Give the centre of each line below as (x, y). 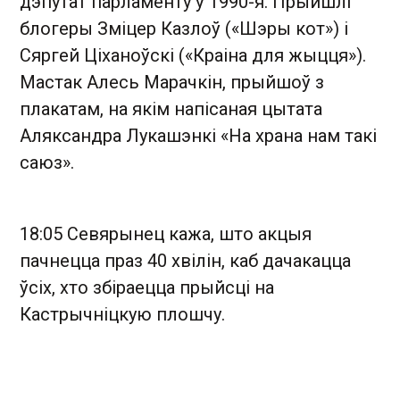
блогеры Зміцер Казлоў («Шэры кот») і (184, 28)
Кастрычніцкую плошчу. (122, 314)
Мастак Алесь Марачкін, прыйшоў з (172, 82)
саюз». (47, 162)
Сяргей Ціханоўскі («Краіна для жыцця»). (193, 55)
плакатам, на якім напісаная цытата (171, 108)
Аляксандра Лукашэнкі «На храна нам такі (198, 135)
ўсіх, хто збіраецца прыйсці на (147, 287)
